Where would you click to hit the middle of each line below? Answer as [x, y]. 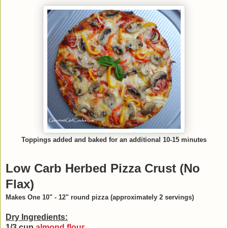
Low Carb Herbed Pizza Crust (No [103, 168]
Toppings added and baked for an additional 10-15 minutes [114, 140]
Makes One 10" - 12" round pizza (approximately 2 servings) [100, 197]
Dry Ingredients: [37, 217]
